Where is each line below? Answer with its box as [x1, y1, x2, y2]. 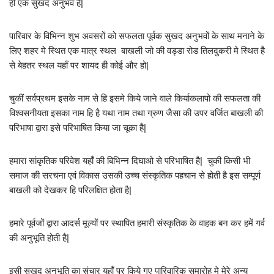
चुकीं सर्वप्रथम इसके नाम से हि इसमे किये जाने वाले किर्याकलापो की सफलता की [9, 93, 261, 104]
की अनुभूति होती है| [9, 232, 69, 243]
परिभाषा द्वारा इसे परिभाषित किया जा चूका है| [9, 122, 146, 133]
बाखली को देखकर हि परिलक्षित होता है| [9, 185, 131, 196]
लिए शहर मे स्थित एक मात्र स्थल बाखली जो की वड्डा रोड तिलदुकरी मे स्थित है [9, 45, 265, 56]
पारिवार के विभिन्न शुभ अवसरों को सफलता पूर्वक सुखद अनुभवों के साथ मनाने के [9, 31, 264, 42]
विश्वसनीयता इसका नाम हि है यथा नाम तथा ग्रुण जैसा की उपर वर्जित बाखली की [9, 108, 263, 119]
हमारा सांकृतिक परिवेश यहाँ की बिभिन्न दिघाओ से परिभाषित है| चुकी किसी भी [9, 155, 250, 166]
